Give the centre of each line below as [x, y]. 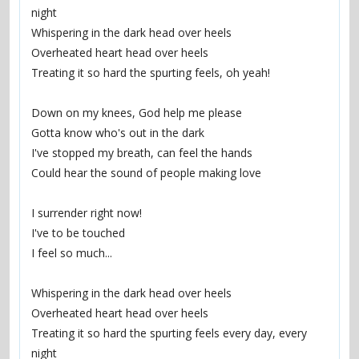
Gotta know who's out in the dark [118, 133]
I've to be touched [78, 233]
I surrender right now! [87, 213]
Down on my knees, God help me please [137, 113]
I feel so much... [72, 253]
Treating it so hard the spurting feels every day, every [169, 333]
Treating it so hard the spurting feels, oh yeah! [151, 73]
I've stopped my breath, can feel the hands [142, 153]
